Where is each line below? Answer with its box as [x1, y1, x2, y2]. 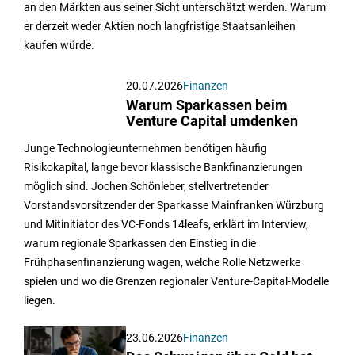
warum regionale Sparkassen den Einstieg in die [24, 236, 256, 250]
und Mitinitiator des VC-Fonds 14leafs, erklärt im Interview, [24, 217, 308, 231]
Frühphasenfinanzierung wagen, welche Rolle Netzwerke [24, 255, 300, 269]
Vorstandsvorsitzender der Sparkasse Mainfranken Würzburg [24, 198, 324, 212]
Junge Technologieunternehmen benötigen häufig [24, 141, 267, 155]
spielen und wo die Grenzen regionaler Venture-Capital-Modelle [24, 274, 329, 288]
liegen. [24, 293, 55, 307]
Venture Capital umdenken [126, 113, 299, 130]
